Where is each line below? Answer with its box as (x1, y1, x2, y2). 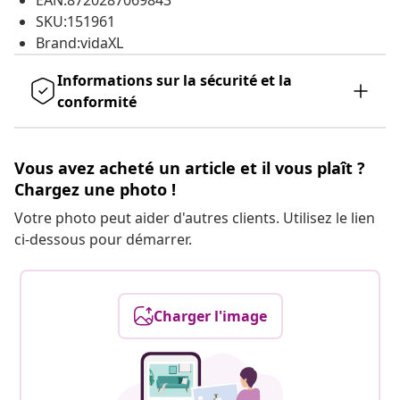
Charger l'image (153, 306, 267, 327)
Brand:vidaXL (36, 33, 123, 54)
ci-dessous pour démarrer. (14, 229, 192, 250)
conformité (57, 92, 137, 112)
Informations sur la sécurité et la (57, 71, 292, 91)
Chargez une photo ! (14, 179, 176, 201)
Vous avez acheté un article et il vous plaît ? (14, 157, 365, 179)
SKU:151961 (36, 12, 115, 32)
